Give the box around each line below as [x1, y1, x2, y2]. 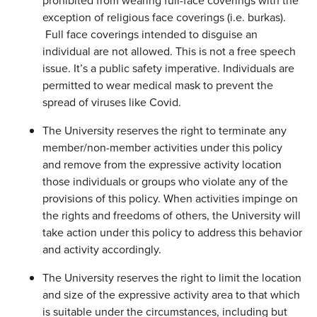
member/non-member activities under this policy [42, 139, 282, 156]
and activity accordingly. [42, 241, 161, 258]
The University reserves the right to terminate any [42, 122, 287, 139]
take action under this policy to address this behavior [42, 224, 302, 241]
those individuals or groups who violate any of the [42, 173, 288, 190]
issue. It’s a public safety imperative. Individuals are [42, 60, 294, 77]
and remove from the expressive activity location [42, 156, 282, 173]
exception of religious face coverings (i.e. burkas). [42, 9, 286, 26]
